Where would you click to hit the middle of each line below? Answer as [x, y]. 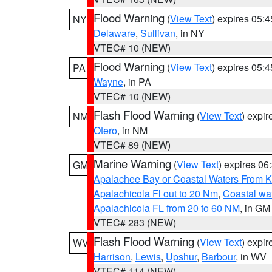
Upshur [181, 257]
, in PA [137, 82]
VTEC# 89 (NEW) [132, 145]
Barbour [219, 257]
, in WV [251, 257]
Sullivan [158, 33]
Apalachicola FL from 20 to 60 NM [167, 208]
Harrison [112, 257]
